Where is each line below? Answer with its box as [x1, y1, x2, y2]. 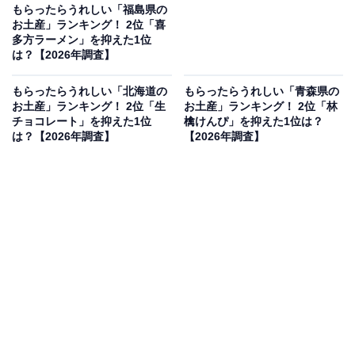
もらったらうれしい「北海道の [12, 85, 167, 98]
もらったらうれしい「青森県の [183, 85, 339, 98]
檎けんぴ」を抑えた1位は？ [183, 115, 323, 128]
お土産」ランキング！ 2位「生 [12, 100, 166, 113]
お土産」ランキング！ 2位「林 [183, 100, 338, 113]
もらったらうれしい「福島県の [12, 3, 167, 17]
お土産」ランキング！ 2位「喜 [12, 18, 166, 32]
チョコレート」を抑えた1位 [12, 115, 151, 128]
